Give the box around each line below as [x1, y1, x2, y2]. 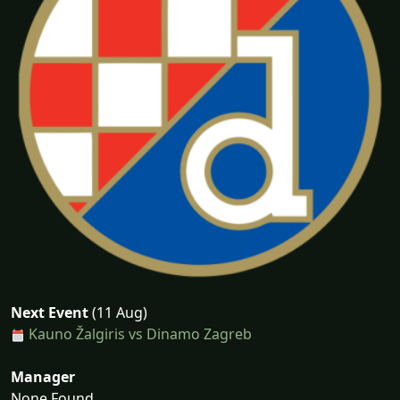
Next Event [11, 303, 88, 322]
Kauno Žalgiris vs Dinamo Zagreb [29, 324, 252, 344]
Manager [11, 367, 75, 387]
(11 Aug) [88, 303, 147, 322]
